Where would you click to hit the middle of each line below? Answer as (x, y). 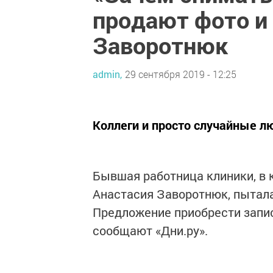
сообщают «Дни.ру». (150, 230)
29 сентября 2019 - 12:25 (181, 74)
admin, (107, 74)
